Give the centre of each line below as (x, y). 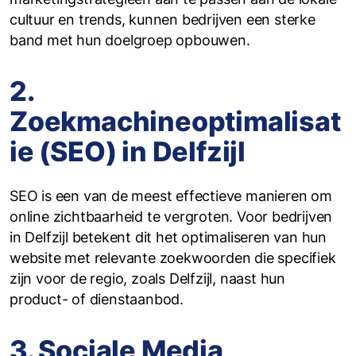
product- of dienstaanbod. (97, 299)
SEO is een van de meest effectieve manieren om (171, 196)
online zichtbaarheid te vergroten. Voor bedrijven (171, 217)
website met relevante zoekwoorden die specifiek (173, 258)
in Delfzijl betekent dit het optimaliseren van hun (168, 237)
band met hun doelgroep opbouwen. (130, 40)
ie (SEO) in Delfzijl (128, 151)
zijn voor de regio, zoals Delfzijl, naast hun (147, 279)
